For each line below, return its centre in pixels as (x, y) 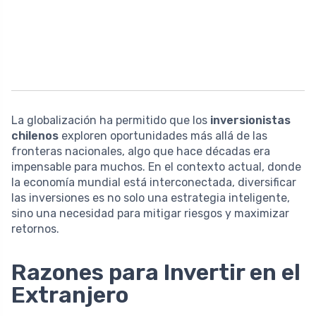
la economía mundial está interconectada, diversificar (154, 182)
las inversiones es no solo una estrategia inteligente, (151, 197)
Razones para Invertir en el (156, 272)
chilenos (35, 135)
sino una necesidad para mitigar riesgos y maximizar (150, 213)
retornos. (35, 229)
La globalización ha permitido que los (111, 120)
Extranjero (70, 294)
